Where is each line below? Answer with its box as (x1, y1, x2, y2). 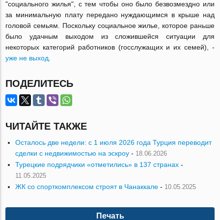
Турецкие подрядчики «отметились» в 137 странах (15, 161, 179, 169)
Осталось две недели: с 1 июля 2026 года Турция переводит (15, 138, 212, 147)
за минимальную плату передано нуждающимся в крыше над (5, 11, 215, 19)
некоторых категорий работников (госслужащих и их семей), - (5, 43, 215, 52)
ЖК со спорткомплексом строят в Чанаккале (15, 183, 159, 191)
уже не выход (5, 54, 49, 62)
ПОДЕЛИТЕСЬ (5, 78, 74, 89)
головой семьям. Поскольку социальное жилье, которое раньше (5, 22, 215, 30)
